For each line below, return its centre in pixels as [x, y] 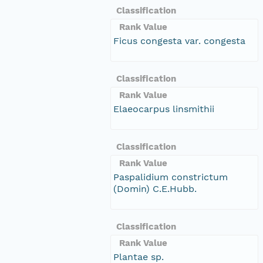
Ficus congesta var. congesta [179, 41]
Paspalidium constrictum [171, 177]
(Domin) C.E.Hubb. [155, 188]
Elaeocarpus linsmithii [164, 109]
